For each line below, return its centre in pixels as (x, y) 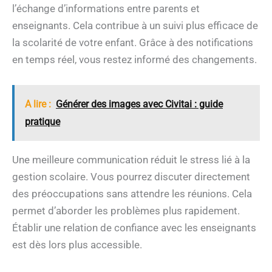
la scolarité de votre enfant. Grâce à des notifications (133, 43)
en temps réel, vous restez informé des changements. (134, 60)
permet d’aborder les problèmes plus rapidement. (126, 210)
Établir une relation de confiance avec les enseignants (134, 227)
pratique (42, 121)
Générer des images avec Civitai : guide (139, 104)
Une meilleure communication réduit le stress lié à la (131, 159)
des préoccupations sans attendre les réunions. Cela (132, 193)
